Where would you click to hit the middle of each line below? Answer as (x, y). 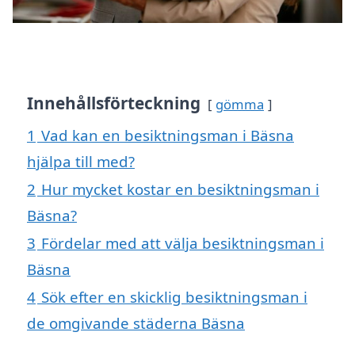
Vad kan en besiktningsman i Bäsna (168, 136)
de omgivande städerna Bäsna (136, 323)
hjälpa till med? (81, 162)
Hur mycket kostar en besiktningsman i (180, 189)
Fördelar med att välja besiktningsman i (183, 243)
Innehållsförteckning (114, 103)
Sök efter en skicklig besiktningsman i (174, 297)
